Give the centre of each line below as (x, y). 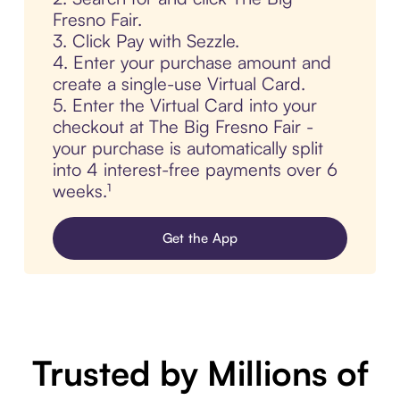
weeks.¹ (81, 191)
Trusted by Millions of (200, 373)
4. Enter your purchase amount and (192, 62)
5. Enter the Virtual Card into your (184, 105)
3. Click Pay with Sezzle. (146, 41)
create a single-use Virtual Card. (179, 84)
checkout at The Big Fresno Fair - (183, 127)
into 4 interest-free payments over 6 (195, 170)
